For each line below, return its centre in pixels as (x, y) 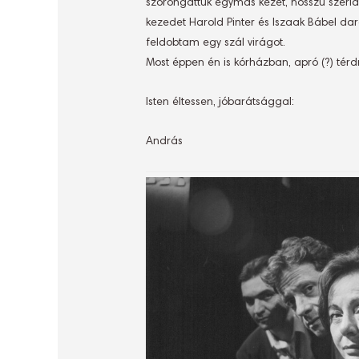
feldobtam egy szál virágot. (216, 43)
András (164, 142)
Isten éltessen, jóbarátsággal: (220, 103)
